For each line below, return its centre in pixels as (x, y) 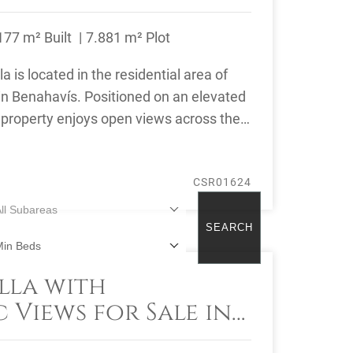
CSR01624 (222, 182)
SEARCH (229, 227)
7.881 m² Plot (128, 37)
